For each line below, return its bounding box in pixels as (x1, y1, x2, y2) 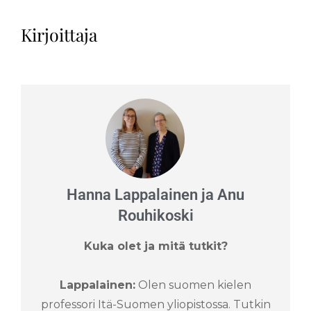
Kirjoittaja (21, 23, 97, 47)
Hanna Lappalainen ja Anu (67, 185, 244, 203)
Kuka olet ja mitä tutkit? (83, 239, 228, 253)
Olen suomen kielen (135, 278, 251, 292)
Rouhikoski (117, 206, 194, 224)
